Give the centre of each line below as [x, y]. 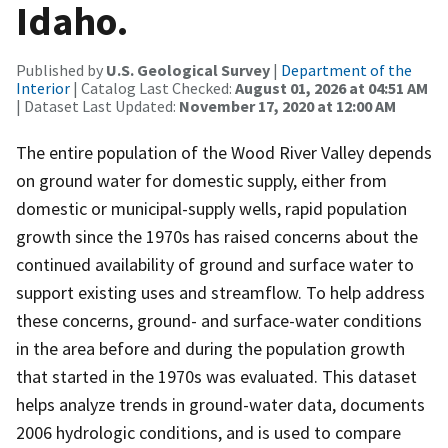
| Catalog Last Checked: [152, 87]
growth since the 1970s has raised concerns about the [217, 236]
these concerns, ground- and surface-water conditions [219, 320]
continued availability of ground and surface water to [215, 264]
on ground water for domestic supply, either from [201, 180]
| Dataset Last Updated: [97, 105]
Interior [43, 87]
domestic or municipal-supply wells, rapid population [211, 208]
